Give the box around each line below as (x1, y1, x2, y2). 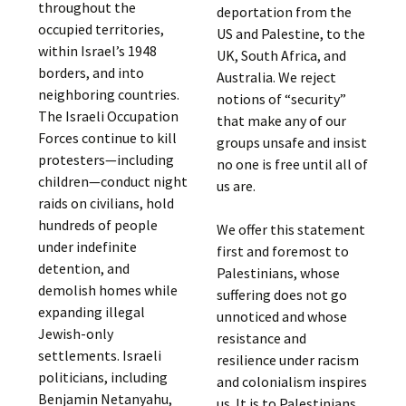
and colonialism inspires (216, 372, 367, 391)
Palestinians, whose (216, 264, 340, 282)
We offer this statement (216, 220, 365, 238)
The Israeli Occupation (38, 107, 179, 126)
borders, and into (38, 63, 145, 82)
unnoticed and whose (216, 307, 347, 325)
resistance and (216, 329, 306, 347)
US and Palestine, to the (216, 24, 365, 43)
